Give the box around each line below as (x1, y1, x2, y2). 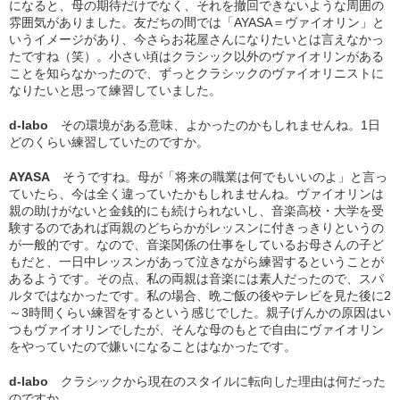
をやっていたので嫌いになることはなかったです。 (9, 338, 296, 354)
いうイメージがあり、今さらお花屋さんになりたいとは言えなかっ (9, 31, 384, 46)
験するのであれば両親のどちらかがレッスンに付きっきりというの (9, 220, 384, 235)
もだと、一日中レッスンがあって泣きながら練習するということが (9, 254, 384, 269)
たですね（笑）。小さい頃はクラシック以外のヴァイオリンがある (9, 48, 384, 63)
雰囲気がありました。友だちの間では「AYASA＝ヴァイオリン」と (9, 14, 385, 29)
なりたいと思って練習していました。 (9, 82, 221, 97)
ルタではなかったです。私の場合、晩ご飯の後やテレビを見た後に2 (9, 287, 391, 303)
